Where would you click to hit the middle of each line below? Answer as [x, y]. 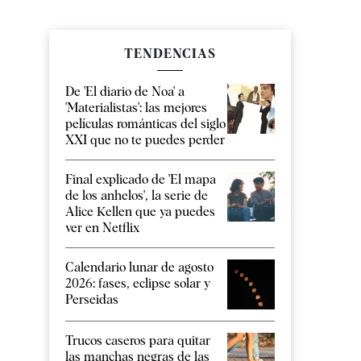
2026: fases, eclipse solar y [138, 284]
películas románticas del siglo [145, 124]
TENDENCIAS [170, 54]
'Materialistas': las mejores [136, 108]
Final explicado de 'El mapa [141, 180]
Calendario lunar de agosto [139, 268]
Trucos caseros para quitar [138, 340]
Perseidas [92, 300]
